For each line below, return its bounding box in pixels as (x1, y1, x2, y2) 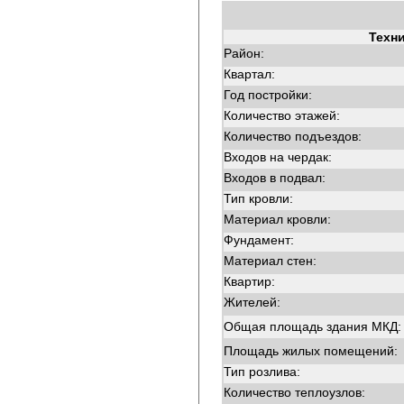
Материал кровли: (224, 212, 331, 226)
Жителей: (224, 295, 280, 309)
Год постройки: (224, 87, 312, 102)
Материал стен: (224, 253, 317, 268)
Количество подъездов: (224, 129, 362, 143)
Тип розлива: (224, 364, 300, 379)
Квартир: (224, 274, 275, 289)
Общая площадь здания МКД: (224, 319, 401, 334)
